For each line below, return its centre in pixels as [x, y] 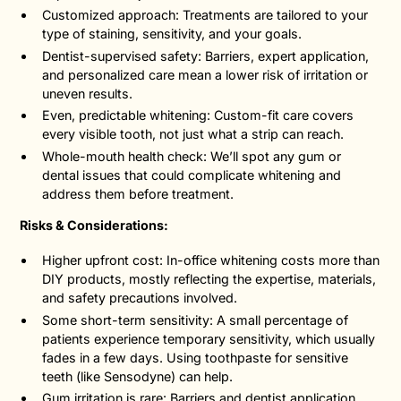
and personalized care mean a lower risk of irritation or [205, 74]
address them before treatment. [138, 193]
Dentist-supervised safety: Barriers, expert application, [206, 55]
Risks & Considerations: [94, 226]
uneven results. [88, 93]
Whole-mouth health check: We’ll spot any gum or [192, 156]
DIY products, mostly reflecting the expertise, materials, [209, 279]
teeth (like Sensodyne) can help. [138, 376]
